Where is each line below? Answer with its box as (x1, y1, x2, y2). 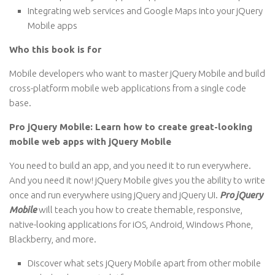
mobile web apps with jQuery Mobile (9, 136, 171, 147)
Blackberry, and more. (9, 234, 96, 244)
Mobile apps (28, 20, 77, 31)
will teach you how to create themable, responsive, (37, 204, 242, 215)
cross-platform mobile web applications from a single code (9, 83, 246, 93)
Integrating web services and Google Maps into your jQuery (28, 6, 263, 16)
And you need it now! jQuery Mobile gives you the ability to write (9, 175, 265, 185)
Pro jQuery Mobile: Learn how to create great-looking (9, 122, 252, 132)
